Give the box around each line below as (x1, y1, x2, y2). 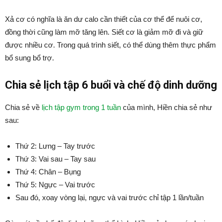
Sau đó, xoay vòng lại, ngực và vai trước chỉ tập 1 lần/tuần (15, 193, 204, 202)
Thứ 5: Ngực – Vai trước (15, 180, 95, 189)
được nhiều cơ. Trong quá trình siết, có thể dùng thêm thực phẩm (5, 41, 216, 49)
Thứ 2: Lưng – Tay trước (15, 142, 95, 150)
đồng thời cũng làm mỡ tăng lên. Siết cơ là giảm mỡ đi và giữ (5, 28, 203, 36)
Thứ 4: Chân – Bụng (15, 167, 81, 176)
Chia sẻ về (5, 103, 42, 111)
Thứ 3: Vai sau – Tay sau (15, 155, 96, 163)
